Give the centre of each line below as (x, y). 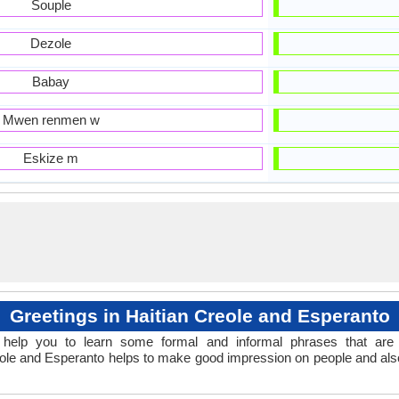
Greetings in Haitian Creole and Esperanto (199, 316)
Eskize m (51, 158)
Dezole (51, 43)
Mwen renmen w (51, 120)
